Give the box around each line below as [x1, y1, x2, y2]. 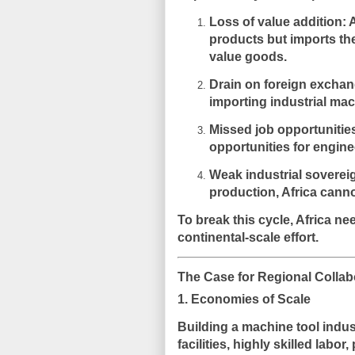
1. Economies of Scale [177, 292, 311, 306]
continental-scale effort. [177, 230, 319, 244]
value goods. [209, 49, 287, 63]
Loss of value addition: [209, 14, 346, 29]
